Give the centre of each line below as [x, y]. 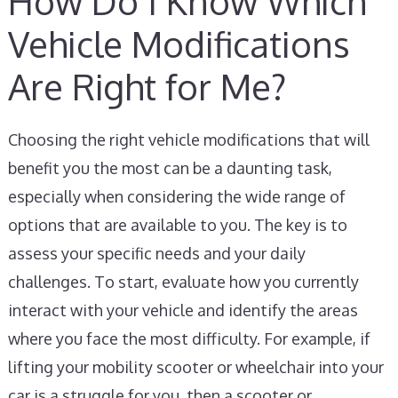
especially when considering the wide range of [176, 196]
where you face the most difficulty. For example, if [189, 338]
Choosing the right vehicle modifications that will [188, 139]
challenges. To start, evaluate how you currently [183, 282]
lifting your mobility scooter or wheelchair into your [195, 367]
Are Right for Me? [147, 86]
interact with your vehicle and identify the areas [183, 310]
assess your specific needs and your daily [156, 253]
